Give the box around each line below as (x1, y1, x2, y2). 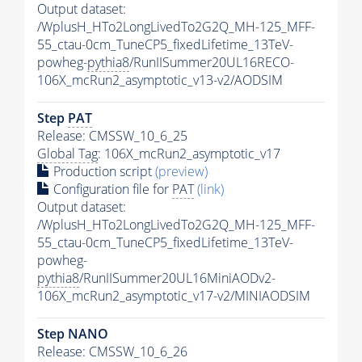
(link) (197, 179, 224, 198)
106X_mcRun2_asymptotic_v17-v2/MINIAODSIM (37, 286, 310, 305)
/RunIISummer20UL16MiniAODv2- (79, 268, 276, 287)
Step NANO (37, 324, 108, 343)
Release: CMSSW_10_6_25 (37, 126, 187, 145)
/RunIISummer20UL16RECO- (129, 53, 294, 71)
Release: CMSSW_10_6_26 (37, 342, 187, 360)
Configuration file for (50, 179, 172, 198)
